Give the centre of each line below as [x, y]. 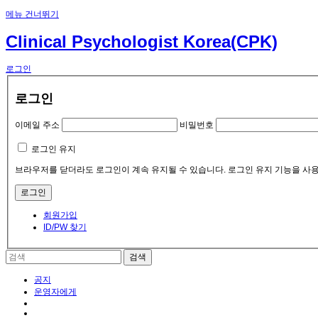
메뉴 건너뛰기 [32, 14]
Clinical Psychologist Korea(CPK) [142, 42]
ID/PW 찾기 [65, 227]
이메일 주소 [37, 125]
